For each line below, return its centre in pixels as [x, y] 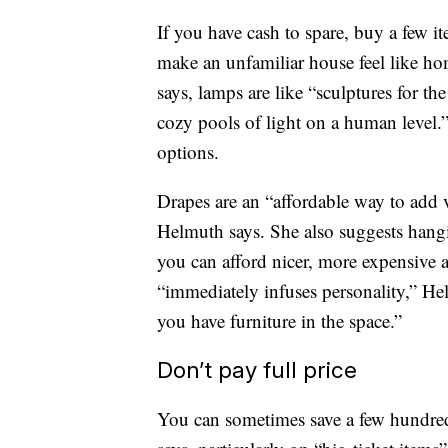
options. [188, 152]
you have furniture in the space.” [279, 321]
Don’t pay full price [257, 370]
